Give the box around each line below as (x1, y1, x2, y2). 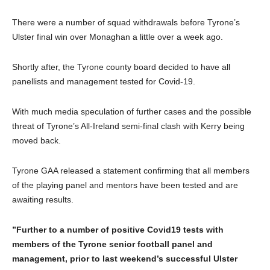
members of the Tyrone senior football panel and (12, 239, 213, 250)
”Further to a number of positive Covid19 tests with (12, 225, 224, 235)
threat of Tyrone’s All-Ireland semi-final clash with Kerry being (12, 121, 245, 131)
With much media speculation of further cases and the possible (12, 107, 251, 117)
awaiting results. (12, 195, 74, 205)
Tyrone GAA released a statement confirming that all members (12, 166, 250, 176)
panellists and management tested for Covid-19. (12, 77, 195, 87)
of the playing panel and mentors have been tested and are (12, 180, 238, 190)
